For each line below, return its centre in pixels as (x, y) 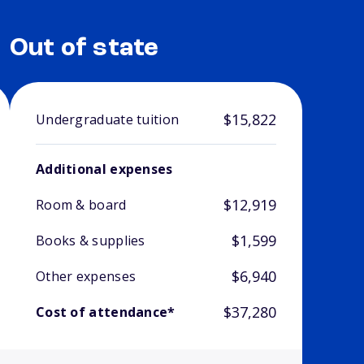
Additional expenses (104, 169)
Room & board (81, 205)
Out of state (84, 49)
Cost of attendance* (105, 312)
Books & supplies (90, 241)
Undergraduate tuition (107, 120)
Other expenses (86, 277)
